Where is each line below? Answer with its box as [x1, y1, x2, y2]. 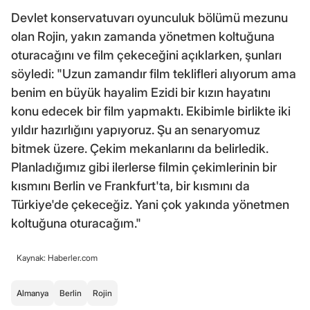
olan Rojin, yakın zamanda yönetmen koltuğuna [11, 28, 275, 44]
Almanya [17, 287, 48, 298]
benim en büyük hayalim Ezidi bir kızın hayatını [11, 84, 271, 100]
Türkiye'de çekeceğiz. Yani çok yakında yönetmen [11, 197, 289, 212]
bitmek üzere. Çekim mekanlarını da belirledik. [11, 140, 268, 156]
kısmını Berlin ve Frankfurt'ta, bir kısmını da [11, 178, 250, 193]
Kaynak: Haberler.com [17, 252, 98, 263]
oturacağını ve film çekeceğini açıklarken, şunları [11, 47, 282, 62]
